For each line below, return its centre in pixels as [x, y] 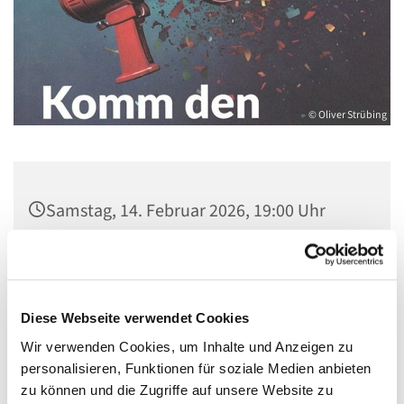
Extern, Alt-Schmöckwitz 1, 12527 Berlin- [198, 260]
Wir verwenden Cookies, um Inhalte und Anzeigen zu [187, 346]
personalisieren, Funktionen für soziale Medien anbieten [196, 368]
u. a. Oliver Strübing [120, 336]
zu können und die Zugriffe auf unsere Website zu [177, 390]
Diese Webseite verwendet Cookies [135, 317]
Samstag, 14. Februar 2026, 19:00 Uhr [186, 211]
